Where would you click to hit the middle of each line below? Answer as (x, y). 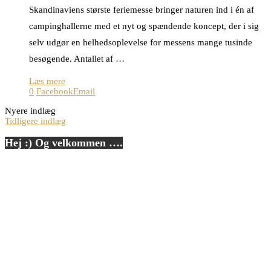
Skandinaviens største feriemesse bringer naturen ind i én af (142, 9)
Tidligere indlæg (35, 121)
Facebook (55, 91)
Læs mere (47, 81)
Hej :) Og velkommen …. (64, 143)
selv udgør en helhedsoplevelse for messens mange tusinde (141, 42)
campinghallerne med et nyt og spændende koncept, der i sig (144, 26)
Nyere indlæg (30, 110)
